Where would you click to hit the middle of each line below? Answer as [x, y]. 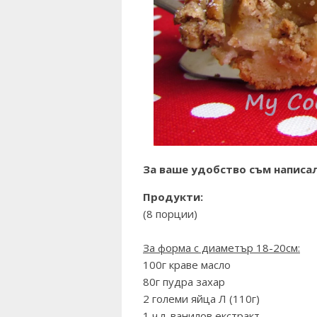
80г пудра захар [184, 282]
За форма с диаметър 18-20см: [221, 248]
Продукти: [173, 197]
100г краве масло [187, 265]
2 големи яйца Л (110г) [201, 299]
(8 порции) [170, 214]
